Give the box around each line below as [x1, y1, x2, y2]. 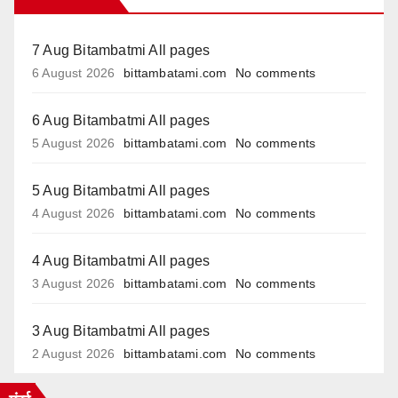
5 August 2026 [32, 136, 115, 150]
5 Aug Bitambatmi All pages [32, 182, 211, 198]
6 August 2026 [32, 66, 115, 80]
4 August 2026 [32, 207, 115, 221]
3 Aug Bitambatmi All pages [32, 323, 211, 339]
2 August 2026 [32, 347, 115, 362]
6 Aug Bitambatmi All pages [32, 112, 211, 128]
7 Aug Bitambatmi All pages [32, 42, 211, 58]
